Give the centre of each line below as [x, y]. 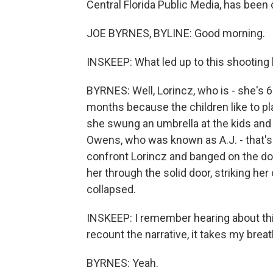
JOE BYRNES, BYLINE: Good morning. [176, 33]
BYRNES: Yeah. [122, 263]
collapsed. [111, 189]
